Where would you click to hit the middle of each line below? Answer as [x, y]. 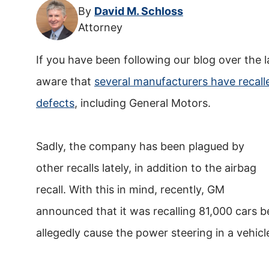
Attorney [100, 28]
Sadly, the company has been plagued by [140, 147]
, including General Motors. [143, 103]
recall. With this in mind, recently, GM [130, 190]
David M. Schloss [139, 11]
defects [55, 103]
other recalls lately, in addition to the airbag [146, 168]
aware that [65, 82]
